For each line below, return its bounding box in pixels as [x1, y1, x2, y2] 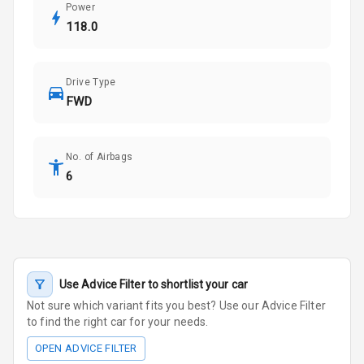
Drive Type [66, 76, 115, 89]
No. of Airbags [66, 151, 133, 163]
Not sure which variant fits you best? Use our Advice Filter [27, 299, 326, 313]
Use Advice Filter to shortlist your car [59, 277, 248, 291]
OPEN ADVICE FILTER [35, 342, 137, 355]
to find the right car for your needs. [27, 315, 209, 329]
